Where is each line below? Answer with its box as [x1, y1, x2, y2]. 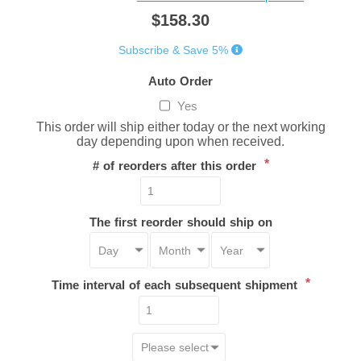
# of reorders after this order [92, 158, 260, 172]
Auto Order [148, 73, 213, 88]
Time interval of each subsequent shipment [51, 278, 301, 293]
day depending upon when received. [77, 135, 284, 149]
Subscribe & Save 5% [118, 43, 228, 56]
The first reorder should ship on [89, 214, 272, 229]
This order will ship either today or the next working [35, 120, 326, 135]
